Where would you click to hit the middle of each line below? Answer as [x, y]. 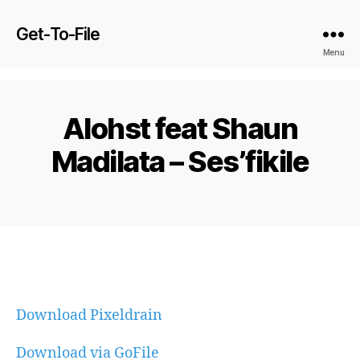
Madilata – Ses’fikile [180, 162]
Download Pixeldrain [89, 315]
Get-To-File [58, 34]
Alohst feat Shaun [180, 129]
